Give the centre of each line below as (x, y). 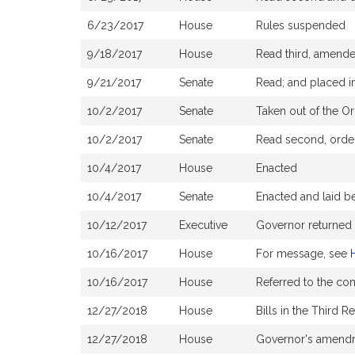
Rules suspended (301, 25)
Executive (203, 225)
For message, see (303, 254)
